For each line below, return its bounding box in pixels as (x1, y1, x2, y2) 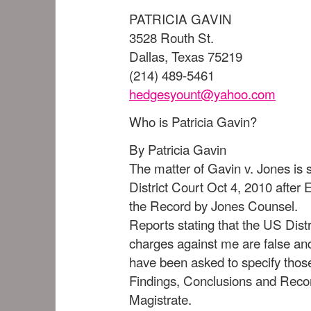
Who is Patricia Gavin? (129, 112, 257, 131)
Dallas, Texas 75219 (129, 47, 242, 65)
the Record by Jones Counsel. (129, 196, 298, 215)
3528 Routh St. (129, 28, 214, 47)
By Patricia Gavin (129, 140, 226, 158)
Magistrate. (129, 289, 192, 308)
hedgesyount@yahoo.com (129, 84, 276, 103)
